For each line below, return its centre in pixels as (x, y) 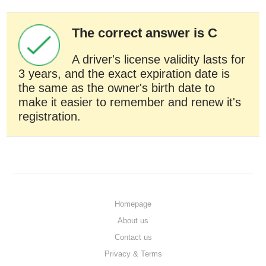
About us (133, 221)
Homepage (133, 204)
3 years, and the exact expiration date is (124, 74)
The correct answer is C (145, 33)
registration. (50, 116)
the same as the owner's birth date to (117, 88)
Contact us (133, 237)
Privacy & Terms (133, 254)
